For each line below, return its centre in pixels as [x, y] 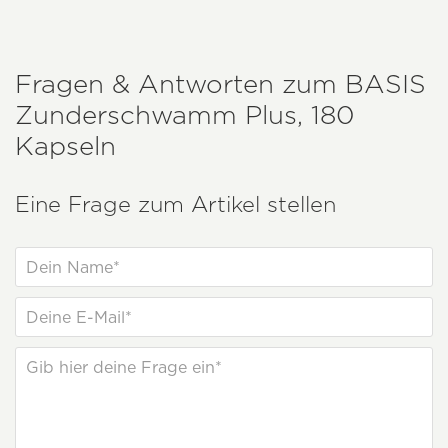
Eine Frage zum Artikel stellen [175, 203]
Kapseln [65, 145]
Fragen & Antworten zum [180, 83]
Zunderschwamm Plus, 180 [184, 114]
